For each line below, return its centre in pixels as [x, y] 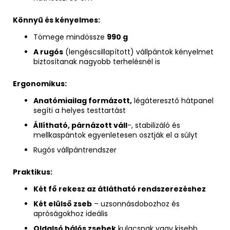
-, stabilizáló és [154, 126]
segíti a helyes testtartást [80, 111]
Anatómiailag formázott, [83, 101]
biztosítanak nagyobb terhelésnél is [97, 62]
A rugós [48, 52]
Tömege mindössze [70, 37]
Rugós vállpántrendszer [75, 150]
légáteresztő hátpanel [173, 101]
